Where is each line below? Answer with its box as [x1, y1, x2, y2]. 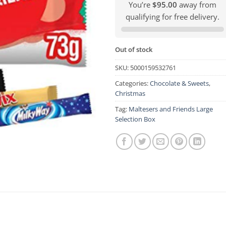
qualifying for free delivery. [125, 11, 219, 22]
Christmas [115, 89, 146, 98]
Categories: [115, 79, 150, 88]
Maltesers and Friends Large [129, 104, 213, 114]
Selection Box [115, 115, 156, 124]
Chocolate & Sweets [150, 79, 209, 88]
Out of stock [115, 44, 153, 54]
